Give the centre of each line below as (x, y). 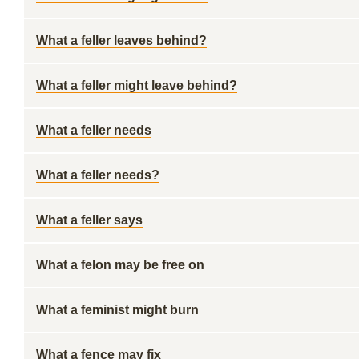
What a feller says (89, 220)
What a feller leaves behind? (121, 40)
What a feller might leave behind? (137, 85)
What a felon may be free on (120, 265)
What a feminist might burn (117, 310)
